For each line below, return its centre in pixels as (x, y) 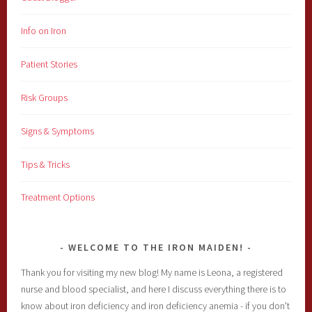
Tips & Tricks (46, 164)
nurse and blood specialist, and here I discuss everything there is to (154, 289)
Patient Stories (49, 64)
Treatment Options (58, 197)
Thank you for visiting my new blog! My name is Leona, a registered (152, 273)
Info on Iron (44, 30)
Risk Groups (45, 97)
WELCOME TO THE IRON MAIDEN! (156, 248)
